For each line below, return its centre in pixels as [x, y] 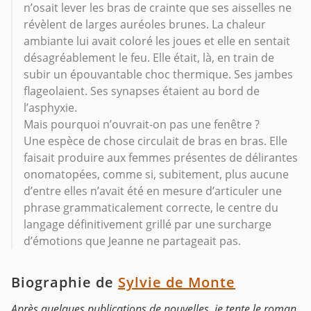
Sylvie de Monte [177, 283]
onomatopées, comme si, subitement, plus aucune [156, 175]
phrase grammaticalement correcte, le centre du [151, 208]
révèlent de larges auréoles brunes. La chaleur [145, 25]
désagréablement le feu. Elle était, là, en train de [149, 58]
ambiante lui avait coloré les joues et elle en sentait [157, 41]
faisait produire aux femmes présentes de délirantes [161, 158]
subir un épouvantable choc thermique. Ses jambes [158, 75]
